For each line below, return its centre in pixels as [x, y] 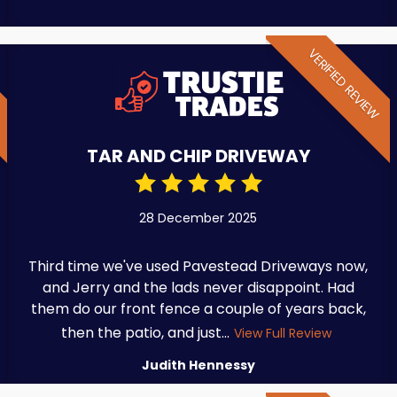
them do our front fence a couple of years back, [198, 309]
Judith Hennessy [198, 366]
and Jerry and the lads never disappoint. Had [198, 288]
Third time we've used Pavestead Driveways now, [198, 267]
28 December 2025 [198, 218]
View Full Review [282, 334]
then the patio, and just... [145, 333]
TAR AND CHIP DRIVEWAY [198, 156]
